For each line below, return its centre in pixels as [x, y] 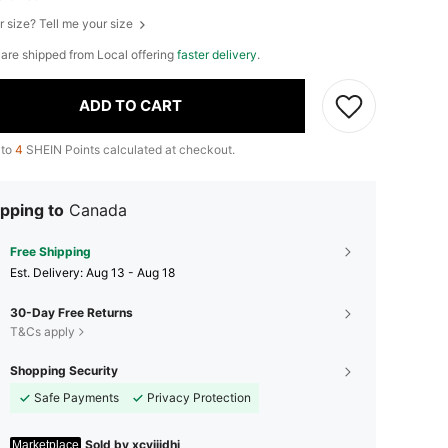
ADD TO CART [130, 106]
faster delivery [217, 54]
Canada [98, 209]
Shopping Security [64, 370]
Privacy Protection [199, 397]
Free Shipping [50, 251]
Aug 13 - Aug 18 [130, 272]
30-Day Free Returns [71, 312]
